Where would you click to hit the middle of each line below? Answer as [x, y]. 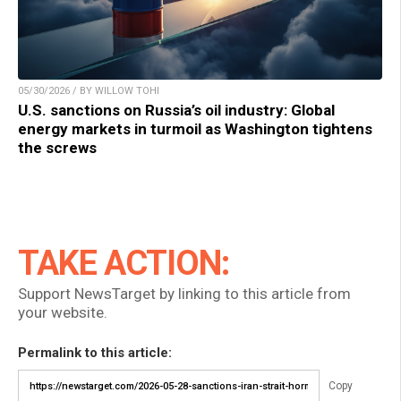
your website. [63, 313]
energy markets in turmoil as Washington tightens [195, 129]
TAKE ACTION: [124, 264]
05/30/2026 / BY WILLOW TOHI [89, 91]
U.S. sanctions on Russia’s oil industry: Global [176, 111]
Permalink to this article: [95, 353]
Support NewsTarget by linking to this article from [184, 294]
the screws [57, 148]
